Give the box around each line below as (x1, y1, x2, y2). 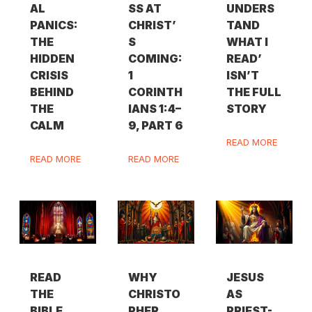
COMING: (128, 52, 183, 66)
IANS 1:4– (128, 102, 182, 116)
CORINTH (128, 85, 183, 100)
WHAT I (226, 35, 269, 49)
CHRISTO (128, 286, 181, 301)
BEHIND (29, 85, 74, 100)
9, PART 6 (128, 118, 184, 133)
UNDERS (226, 1, 275, 16)
